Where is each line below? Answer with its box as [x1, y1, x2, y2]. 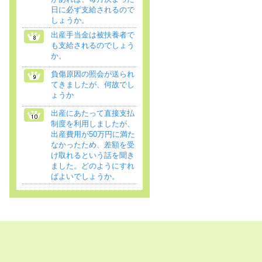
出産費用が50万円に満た [51, 130, 135, 139]
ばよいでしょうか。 [51, 172, 119, 181]
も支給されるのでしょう [51, 41, 135, 50]
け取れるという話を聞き [51, 151, 135, 160]
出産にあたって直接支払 [51, 109, 135, 118]
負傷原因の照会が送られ [51, 70, 135, 78]
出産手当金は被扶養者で [51, 30, 135, 39]
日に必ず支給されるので [51, 5, 135, 14]
